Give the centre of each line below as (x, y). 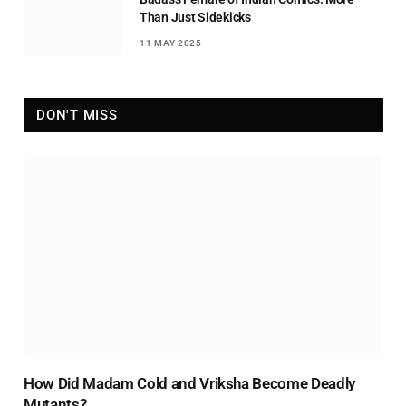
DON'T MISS (77, 116)
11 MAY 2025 (171, 43)
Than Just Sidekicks (195, 18)
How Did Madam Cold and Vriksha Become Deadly (190, 383)
